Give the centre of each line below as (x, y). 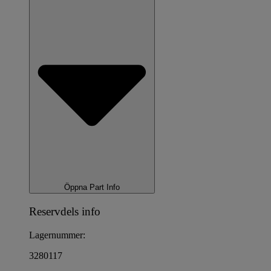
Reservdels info (65, 211)
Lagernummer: (57, 235)
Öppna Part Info (92, 188)
